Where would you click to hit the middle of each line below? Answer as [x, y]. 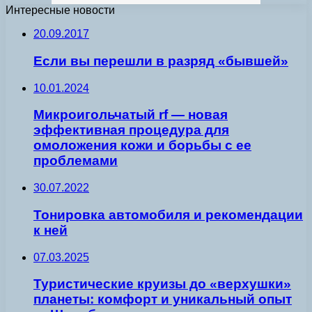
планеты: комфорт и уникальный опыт [163, 299]
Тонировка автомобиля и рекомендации [168, 214]
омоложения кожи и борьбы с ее [142, 146]
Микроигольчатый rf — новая [131, 115]
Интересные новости [60, 10]
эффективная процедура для [131, 130]
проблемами [76, 161]
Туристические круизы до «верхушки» [162, 284]
